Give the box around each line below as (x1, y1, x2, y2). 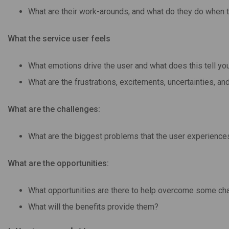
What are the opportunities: (8, 158, 109, 168)
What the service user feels (8, 33, 110, 43)
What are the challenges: (8, 104, 100, 114)
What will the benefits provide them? (28, 201, 158, 212)
